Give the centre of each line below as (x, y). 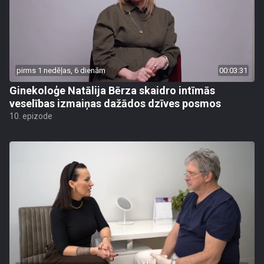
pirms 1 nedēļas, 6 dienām (61, 70)
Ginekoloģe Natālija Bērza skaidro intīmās (112, 90)
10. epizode (31, 116)
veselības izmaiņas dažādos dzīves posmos (115, 103)
